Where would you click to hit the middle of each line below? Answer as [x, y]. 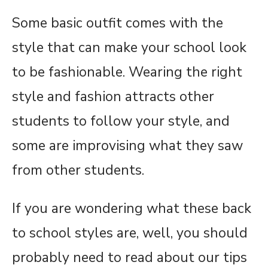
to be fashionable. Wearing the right [127, 72]
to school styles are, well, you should [130, 233]
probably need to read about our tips [130, 258]
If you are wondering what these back [132, 208]
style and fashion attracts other [113, 97]
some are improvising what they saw [127, 146]
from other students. [80, 170]
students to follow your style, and [121, 121]
